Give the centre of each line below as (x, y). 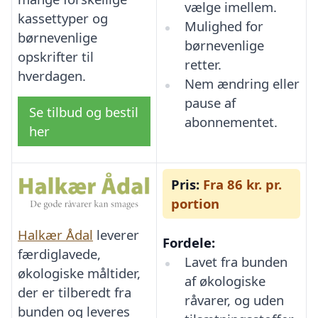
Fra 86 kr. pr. (241, 185)
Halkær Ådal (55, 234)
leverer (116, 234)
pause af (210, 103)
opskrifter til (56, 56)
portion (195, 204)
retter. (203, 65)
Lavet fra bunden (236, 262)
